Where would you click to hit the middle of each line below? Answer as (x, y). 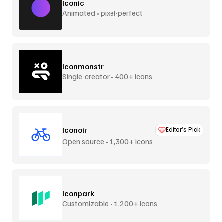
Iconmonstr (83, 66)
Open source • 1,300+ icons (108, 141)
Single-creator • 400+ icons (107, 76)
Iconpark (78, 193)
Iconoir (75, 130)
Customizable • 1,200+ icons (110, 203)
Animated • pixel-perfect (103, 13)
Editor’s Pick (183, 129)
